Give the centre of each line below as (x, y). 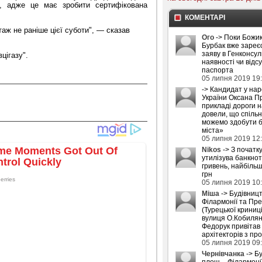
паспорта (218, 70)
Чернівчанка (223, 254)
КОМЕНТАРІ (205, 17)
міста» (213, 130)
